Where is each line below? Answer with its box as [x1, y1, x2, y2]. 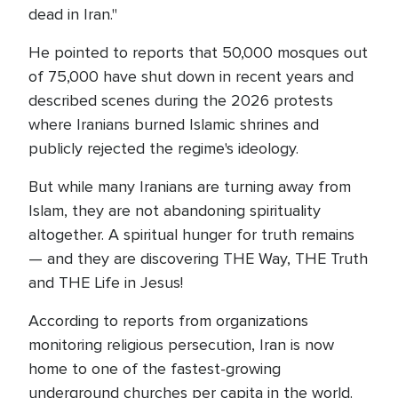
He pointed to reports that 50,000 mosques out [28, 43, 368, 62]
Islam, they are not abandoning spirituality [28, 201, 321, 220]
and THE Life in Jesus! [28, 273, 183, 292]
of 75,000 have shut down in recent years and [28, 67, 354, 86]
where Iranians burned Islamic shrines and [28, 115, 319, 134]
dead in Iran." [28, 4, 117, 24]
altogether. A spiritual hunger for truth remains [28, 225, 354, 244]
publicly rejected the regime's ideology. [28, 139, 298, 158]
